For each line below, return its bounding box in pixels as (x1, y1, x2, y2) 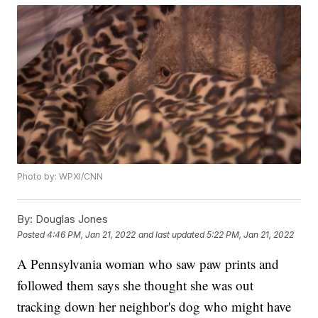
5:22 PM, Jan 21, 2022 (207, 229, 295, 240)
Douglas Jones (33, 212, 109, 226)
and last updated (138, 229, 205, 240)
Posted (17, 229, 48, 240)
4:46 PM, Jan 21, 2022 (47, 229, 136, 240)
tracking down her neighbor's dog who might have (17, 297, 292, 316)
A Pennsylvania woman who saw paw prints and (17, 255, 280, 273)
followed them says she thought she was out (17, 276, 254, 295)
